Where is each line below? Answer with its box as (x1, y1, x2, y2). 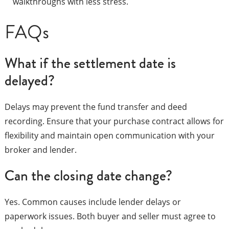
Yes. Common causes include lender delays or (4, 196, 181, 208)
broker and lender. (4, 144, 77, 156)
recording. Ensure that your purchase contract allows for (4, 116, 224, 127)
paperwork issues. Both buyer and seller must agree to (4, 211, 216, 222)
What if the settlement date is (4, 53, 176, 74)
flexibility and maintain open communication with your (4, 130, 215, 142)
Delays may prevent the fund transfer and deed (4, 101, 187, 113)
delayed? (4, 70, 55, 91)
